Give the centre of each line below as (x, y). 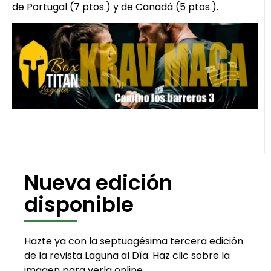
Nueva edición (98, 182)
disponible (79, 204)
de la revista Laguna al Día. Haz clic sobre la (127, 255)
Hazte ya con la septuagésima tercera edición (134, 241)
